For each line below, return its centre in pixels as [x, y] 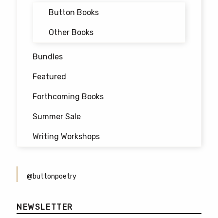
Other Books [71, 32]
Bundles [48, 56]
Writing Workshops [66, 136]
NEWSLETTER [45, 207]
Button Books [74, 12]
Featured [49, 76]
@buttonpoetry [52, 176]
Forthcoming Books [68, 96]
